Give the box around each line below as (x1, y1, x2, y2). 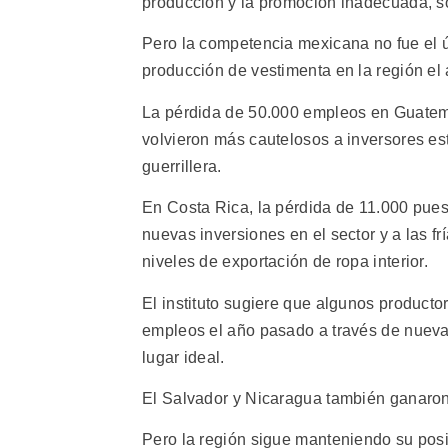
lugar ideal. (142, 348, 225, 366)
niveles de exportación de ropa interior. (142, 253, 428, 271)
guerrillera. (142, 157, 222, 175)
